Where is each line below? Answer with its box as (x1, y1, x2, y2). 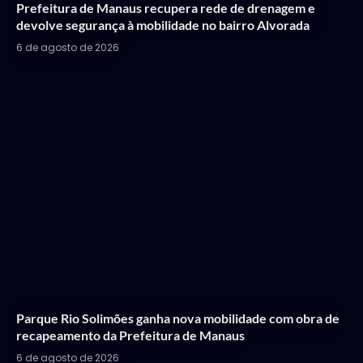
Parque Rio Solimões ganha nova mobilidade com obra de (16, 310, 340, 327)
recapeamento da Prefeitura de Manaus (16, 327, 245, 344)
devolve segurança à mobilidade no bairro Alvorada (16, 17, 310, 33)
